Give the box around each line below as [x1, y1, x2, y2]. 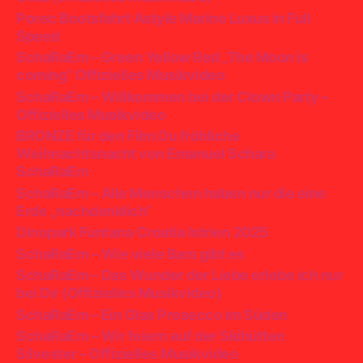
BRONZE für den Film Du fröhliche [16, 127, 241, 145]
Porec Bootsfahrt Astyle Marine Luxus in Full [16, 9, 311, 27]
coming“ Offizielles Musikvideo [16, 66, 225, 84]
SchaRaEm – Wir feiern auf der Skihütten [16, 327, 285, 345]
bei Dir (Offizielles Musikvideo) [16, 284, 222, 302]
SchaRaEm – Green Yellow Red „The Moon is [16, 49, 309, 66]
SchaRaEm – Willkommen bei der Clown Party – [16, 88, 329, 105]
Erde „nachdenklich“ [16, 202, 152, 220]
